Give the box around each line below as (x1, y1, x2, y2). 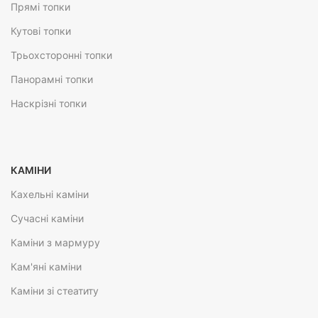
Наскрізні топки (11, 97, 87, 110)
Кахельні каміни (11, 188, 89, 201)
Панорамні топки (11, 73, 93, 86)
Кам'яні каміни (11, 261, 82, 273)
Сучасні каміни (11, 212, 84, 225)
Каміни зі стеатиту (11, 285, 99, 297)
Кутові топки (11, 25, 71, 38)
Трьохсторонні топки (11, 49, 112, 62)
